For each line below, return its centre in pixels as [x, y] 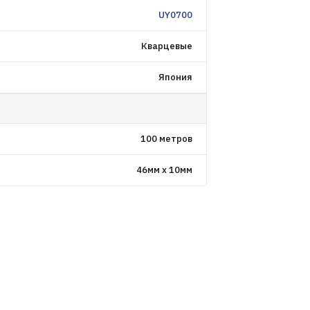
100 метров [166, 139]
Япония [175, 77]
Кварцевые [166, 46]
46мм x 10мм [164, 170]
